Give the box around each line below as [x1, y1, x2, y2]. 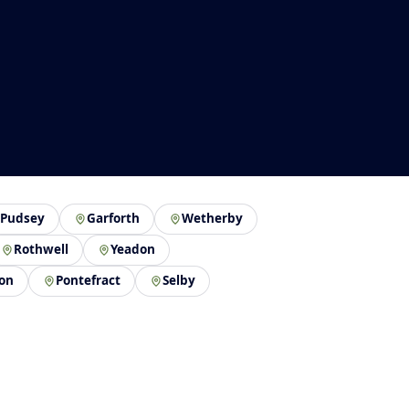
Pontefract [56, 272, 121, 289]
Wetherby [182, 210, 243, 227]
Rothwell [14, 241, 68, 258]
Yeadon [110, 241, 155, 258]
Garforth [87, 210, 140, 227]
